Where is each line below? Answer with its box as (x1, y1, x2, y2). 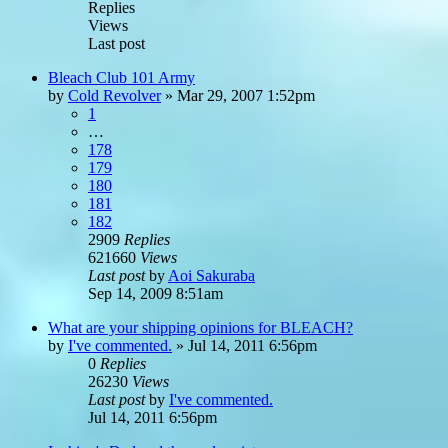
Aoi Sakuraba (168, 266, 255, 284)
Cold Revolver (68, 86, 161, 104)
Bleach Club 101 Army (48, 68, 195, 86)
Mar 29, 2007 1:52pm (177, 86, 315, 104)
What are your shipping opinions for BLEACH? (48, 318, 353, 336)
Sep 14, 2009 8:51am (88, 284, 223, 302)
